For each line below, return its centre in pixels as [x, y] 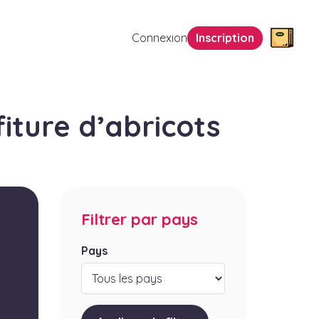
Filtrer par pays [139, 220]
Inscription [225, 38]
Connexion [159, 38]
